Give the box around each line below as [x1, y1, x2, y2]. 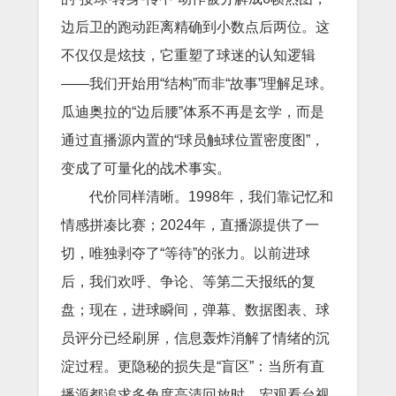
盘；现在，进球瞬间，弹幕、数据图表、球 [61, 301, 330, 317]
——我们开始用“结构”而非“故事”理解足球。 [61, 75, 333, 91]
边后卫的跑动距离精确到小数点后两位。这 [61, 19, 330, 34]
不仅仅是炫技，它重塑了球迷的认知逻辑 [61, 47, 316, 63]
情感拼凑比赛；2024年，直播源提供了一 [61, 217, 319, 232]
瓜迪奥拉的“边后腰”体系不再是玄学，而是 [61, 103, 324, 119]
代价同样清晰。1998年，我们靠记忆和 [89, 188, 333, 204]
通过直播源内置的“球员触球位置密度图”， [61, 132, 324, 148]
